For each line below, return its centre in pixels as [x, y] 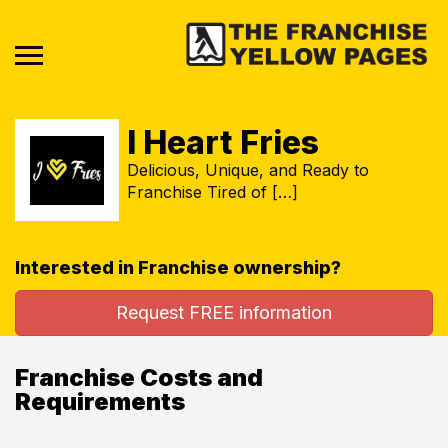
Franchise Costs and [139, 377]
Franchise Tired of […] [212, 191]
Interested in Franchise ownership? [178, 267]
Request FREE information [224, 312]
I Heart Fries [223, 142]
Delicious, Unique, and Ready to [248, 169]
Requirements [100, 401]
